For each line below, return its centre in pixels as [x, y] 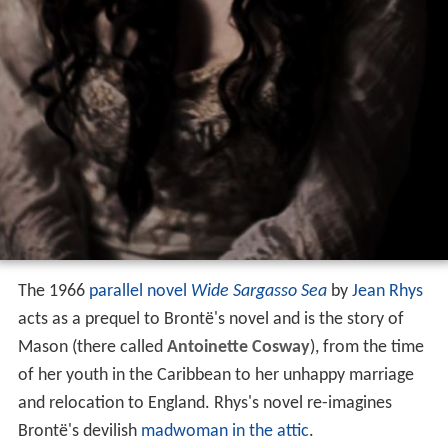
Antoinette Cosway [238, 348]
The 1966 [53, 292]
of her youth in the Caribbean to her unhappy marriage [215, 376]
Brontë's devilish [79, 432]
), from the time [366, 348]
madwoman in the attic [224, 432]
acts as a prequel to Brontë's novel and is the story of [210, 320]
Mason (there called [92, 348]
